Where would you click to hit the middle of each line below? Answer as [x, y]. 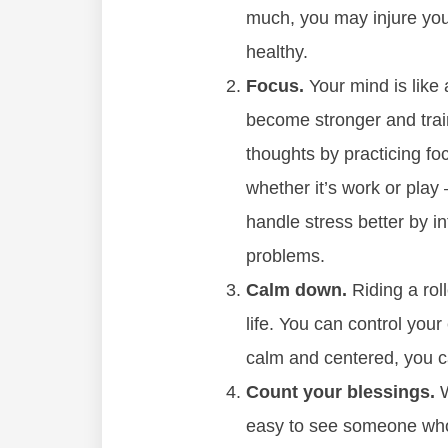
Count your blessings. [340, 392]
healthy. [277, 52]
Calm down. [296, 290]
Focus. [275, 86]
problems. [285, 256]
